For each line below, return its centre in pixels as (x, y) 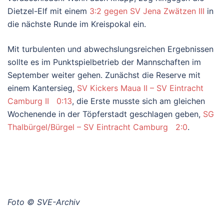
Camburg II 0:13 (40, 101)
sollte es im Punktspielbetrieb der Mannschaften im (104, 62)
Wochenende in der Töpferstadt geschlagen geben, (105, 114)
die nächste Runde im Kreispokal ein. (77, 24)
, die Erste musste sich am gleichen (138, 101)
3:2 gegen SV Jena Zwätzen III (147, 11)
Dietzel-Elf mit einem (48, 11)
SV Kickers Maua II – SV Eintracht (140, 88)
